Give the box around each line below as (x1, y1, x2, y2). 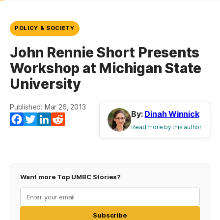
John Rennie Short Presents (10, 44, 200, 61)
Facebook (24, 114, 60, 125)
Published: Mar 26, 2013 (10, 103, 86, 111)
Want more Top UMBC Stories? (20, 173, 121, 181)
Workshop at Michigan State (10, 60, 202, 77)
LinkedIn (51, 114, 81, 125)
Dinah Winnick (144, 109, 199, 119)
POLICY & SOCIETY (15, 25, 75, 32)
